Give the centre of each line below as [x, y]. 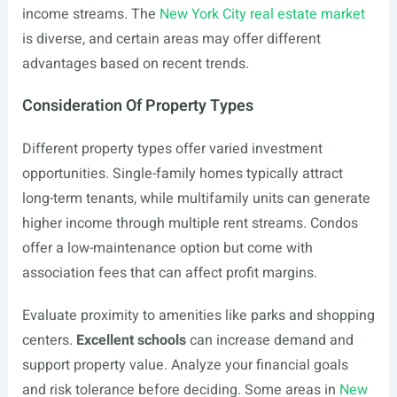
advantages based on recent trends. [135, 64]
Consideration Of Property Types [137, 106]
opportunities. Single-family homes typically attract [182, 174]
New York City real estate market [262, 14]
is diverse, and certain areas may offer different [171, 39]
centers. [49, 340]
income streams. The [90, 14]
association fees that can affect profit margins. [169, 273]
